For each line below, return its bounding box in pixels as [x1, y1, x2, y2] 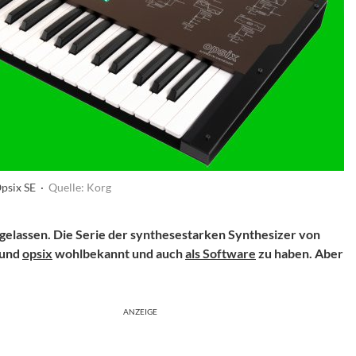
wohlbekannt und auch [52, 246, 185, 261]
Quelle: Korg [48, 180, 111, 194]
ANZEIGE [123, 307, 157, 316]
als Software [185, 246, 256, 261]
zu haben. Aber [256, 246, 343, 261]
